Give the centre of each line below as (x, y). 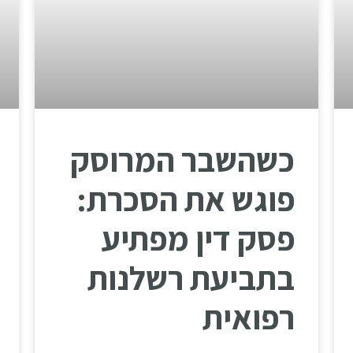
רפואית (249, 317)
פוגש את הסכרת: (186, 199)
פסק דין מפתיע (198, 238)
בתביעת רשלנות (191, 277)
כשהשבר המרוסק (182, 159)
